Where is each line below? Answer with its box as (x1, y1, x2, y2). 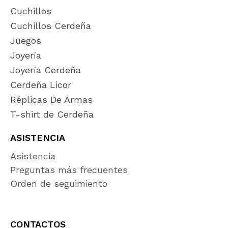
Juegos (10, 35, 41, 46)
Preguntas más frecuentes (10, 164, 128, 175)
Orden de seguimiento (10, 178, 107, 189)
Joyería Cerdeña (10, 64, 81, 75)
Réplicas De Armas (10, 94, 93, 105)
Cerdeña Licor (10, 79, 71, 90)
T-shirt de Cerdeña (10, 108, 94, 120)
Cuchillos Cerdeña (10, 20, 91, 31)
